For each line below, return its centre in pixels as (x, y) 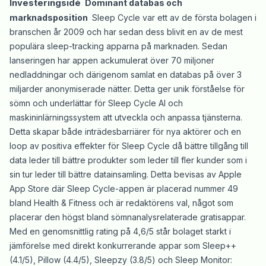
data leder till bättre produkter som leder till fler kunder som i (128, 160)
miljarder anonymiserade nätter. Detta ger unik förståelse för (127, 89)
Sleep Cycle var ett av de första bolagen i (173, 18)
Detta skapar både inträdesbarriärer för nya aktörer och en (125, 132)
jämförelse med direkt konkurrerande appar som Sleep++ (123, 246)
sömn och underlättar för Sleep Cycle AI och (96, 103)
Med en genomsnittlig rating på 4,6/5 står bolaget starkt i (120, 232)
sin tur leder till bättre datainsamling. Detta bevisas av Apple (126, 175)
